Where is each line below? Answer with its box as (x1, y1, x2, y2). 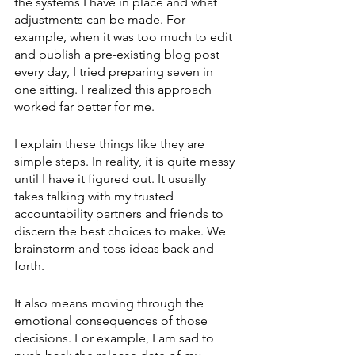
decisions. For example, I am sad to (14, 330, 217, 345)
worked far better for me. (14, 98, 158, 114)
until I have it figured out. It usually (14, 170, 209, 186)
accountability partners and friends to (14, 205, 227, 221)
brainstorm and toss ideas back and (14, 240, 217, 256)
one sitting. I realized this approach (14, 81, 215, 97)
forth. (14, 258, 48, 273)
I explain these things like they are (14, 136, 208, 151)
